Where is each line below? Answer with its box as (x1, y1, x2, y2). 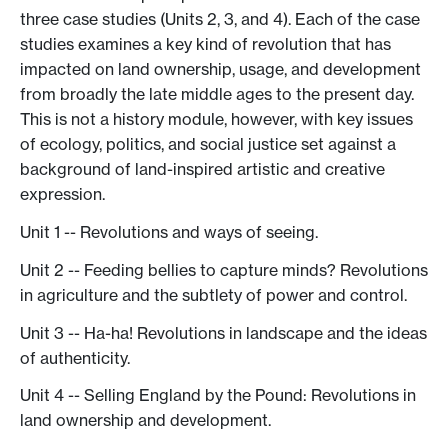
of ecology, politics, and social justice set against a (20, 134, 396, 155)
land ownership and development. (20, 410, 271, 431)
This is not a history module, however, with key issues (20, 109, 413, 130)
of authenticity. (20, 347, 130, 368)
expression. (20, 184, 105, 205)
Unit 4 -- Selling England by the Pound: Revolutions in (20, 385, 416, 406)
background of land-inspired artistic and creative (20, 159, 385, 180)
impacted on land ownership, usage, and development (20, 59, 421, 80)
